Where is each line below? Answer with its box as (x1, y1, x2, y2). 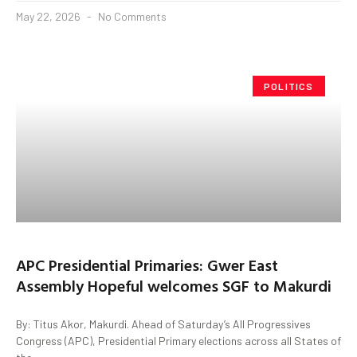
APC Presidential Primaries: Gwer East (16, 252, 278, 277)
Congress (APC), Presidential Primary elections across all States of (16, 333, 341, 347)
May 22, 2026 (16, 9, 83, 23)
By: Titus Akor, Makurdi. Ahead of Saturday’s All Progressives (16, 316, 311, 331)
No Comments (96, 9, 167, 23)
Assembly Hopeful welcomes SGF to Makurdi (16, 273, 331, 297)
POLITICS (264, 80, 314, 92)
